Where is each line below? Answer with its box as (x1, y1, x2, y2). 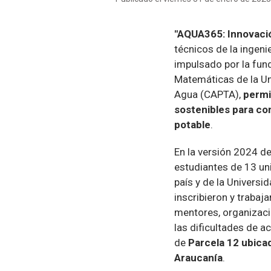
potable (174, 119, 211, 131)
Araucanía (174, 252, 223, 264)
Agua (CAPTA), (174, 88, 243, 101)
